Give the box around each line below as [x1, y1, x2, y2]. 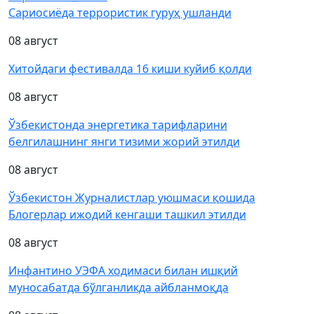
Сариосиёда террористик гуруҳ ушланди [8, 5, 231, 21]
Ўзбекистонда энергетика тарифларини [8, 117, 227, 133]
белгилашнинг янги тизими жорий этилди [8, 134, 240, 150]
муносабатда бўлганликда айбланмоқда [8, 280, 228, 296]
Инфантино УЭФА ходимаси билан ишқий [8, 263, 238, 279]
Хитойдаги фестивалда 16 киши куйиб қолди [8, 61, 252, 77]
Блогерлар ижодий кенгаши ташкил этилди [8, 207, 246, 223]
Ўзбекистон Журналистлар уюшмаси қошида [8, 190, 255, 206]
